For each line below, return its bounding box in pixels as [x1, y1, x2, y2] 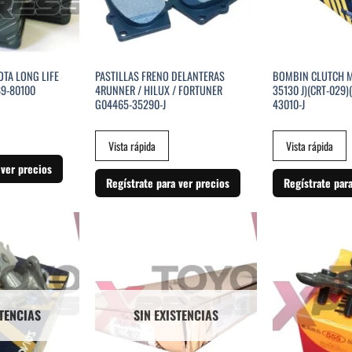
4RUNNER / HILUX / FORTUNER [94, 82, 222, 99]
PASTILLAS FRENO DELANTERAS [94, 68, 225, 85]
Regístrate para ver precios [105, 174, 229, 191]
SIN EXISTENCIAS [134, 306, 218, 325]
